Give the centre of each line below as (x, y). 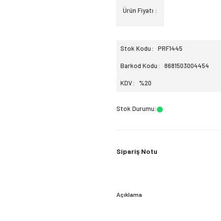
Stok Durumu (135, 109)
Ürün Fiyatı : (140, 10)
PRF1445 (170, 48)
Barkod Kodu (139, 66)
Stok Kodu (136, 48)
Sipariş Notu (137, 151)
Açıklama (129, 194)
